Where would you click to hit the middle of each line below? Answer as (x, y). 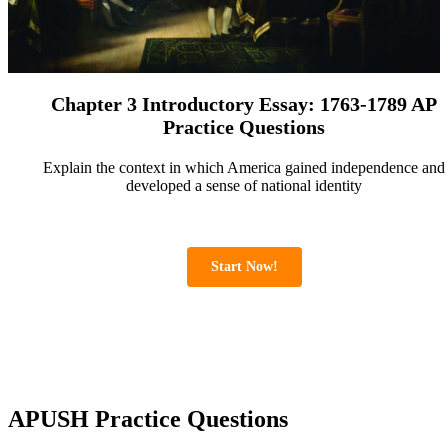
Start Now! (244, 266)
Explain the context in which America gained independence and (244, 167)
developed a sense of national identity (244, 185)
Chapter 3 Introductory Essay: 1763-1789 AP (244, 103)
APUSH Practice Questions (148, 419)
